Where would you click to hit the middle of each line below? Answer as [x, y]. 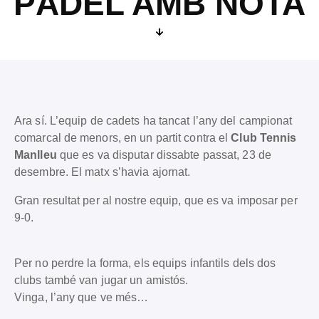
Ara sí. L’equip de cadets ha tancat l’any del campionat [153, 120]
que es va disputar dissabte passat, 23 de [164, 155]
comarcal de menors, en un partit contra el [121, 137]
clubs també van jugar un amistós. [101, 280]
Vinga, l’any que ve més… [82, 297]
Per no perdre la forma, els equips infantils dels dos [145, 263]
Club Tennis [262, 137]
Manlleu [36, 155]
